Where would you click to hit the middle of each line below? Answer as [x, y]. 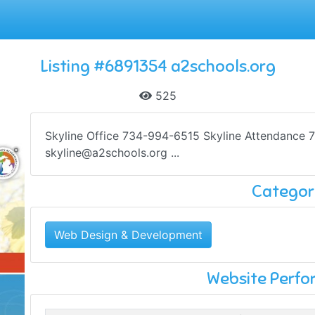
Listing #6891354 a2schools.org [157, 66]
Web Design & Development [128, 235]
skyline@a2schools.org [106, 153]
